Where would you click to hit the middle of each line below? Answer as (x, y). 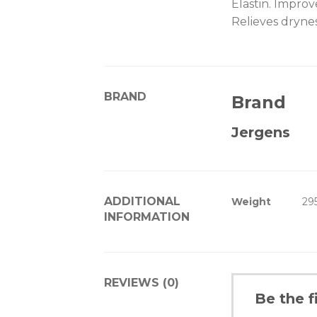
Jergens (261, 132)
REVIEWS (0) (142, 283)
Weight (252, 201)
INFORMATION (147, 217)
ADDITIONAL (142, 201)
